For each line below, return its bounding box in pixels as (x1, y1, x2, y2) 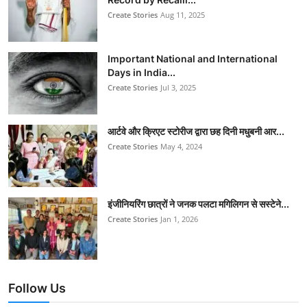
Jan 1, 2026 (160, 213, 198, 224)
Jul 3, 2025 (160, 82, 196, 93)
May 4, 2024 (160, 140, 202, 151)
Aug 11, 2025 (160, 9, 205, 20)
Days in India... (108, 66, 175, 78)
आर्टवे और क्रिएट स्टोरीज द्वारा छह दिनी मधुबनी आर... (108, 125, 284, 137)
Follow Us (8, 280, 66, 295)
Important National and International (108, 52, 278, 64)
